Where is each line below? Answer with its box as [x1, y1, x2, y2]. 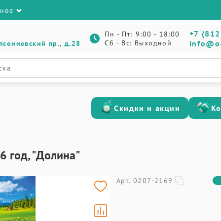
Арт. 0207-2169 [116, 176, 173, 185]
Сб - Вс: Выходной [105, 38, 172, 47]
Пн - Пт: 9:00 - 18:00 [105, 30, 180, 38]
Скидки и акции [114, 103, 181, 113]
